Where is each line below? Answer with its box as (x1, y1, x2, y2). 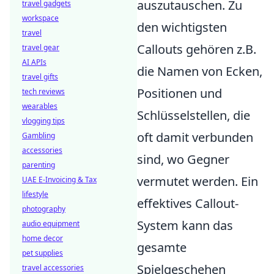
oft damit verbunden (137, 128, 253, 146)
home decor (22, 233, 63, 243)
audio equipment (22, 218, 80, 229)
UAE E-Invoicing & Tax (22, 174, 97, 185)
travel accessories (22, 262, 84, 273)
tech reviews (22, 86, 65, 97)
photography (22, 204, 65, 214)
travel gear (22, 42, 59, 53)
